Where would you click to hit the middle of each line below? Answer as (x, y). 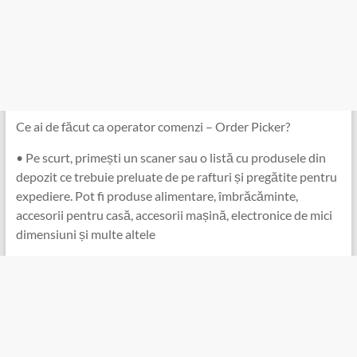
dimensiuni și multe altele (85, 233)
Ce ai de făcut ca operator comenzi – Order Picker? (153, 126)
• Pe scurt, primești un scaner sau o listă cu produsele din (171, 157)
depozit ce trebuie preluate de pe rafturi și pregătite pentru (176, 176)
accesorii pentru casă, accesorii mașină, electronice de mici (174, 214)
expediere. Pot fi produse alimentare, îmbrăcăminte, (157, 195)
